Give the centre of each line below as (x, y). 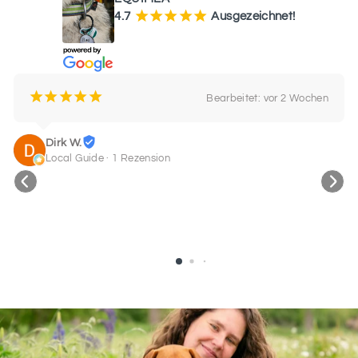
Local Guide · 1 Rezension (108, 159)
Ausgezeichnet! (253, 17)
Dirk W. (64, 143)
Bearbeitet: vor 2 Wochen (267, 98)
